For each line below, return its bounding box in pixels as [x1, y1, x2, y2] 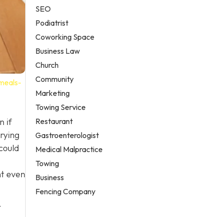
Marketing [35, 88, 70, 98]
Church [35, 60, 59, 70]
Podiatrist [35, 17, 69, 28]
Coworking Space [35, 31, 95, 42]
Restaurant [35, 116, 73, 126]
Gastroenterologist [35, 130, 99, 140]
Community [35, 74, 74, 84]
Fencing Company [35, 186, 96, 196]
